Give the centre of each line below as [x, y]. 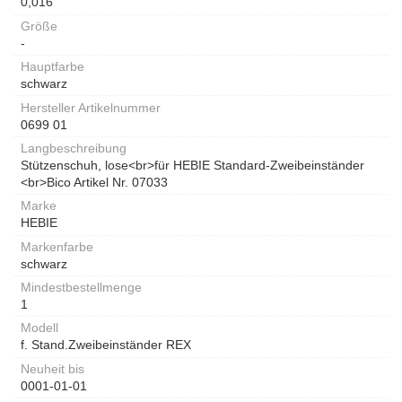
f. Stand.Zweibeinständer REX [106, 345]
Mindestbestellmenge [81, 288]
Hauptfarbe [52, 67]
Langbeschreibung [74, 148]
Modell [39, 328]
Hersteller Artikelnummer [91, 107]
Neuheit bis [52, 368]
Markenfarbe [57, 246]
